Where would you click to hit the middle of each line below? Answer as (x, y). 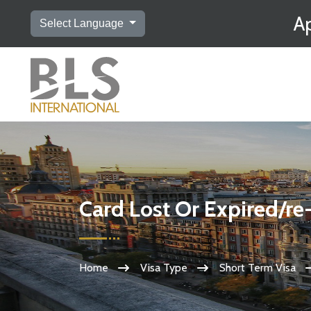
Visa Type (164, 268)
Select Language (83, 23)
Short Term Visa (258, 268)
